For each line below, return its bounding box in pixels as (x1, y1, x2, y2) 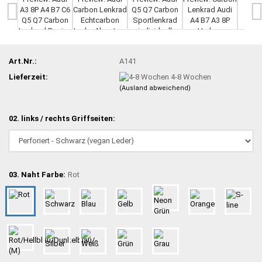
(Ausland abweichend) (119, 84, 191, 92)
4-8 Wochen (171, 72, 212, 81)
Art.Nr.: (9, 56, 37, 65)
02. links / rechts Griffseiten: (9, 113, 115, 123)
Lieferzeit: (9, 72, 48, 81)
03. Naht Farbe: (9, 170, 65, 179)
